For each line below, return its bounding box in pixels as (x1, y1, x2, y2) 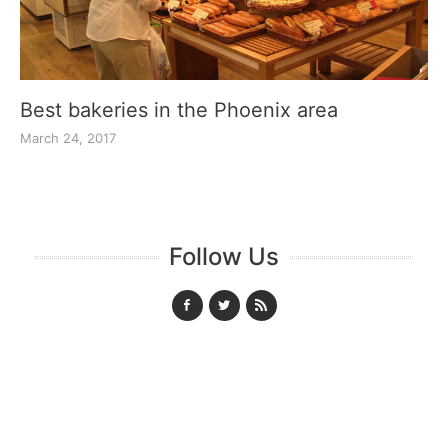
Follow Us (169, 242, 279, 271)
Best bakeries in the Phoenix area (20, 98, 338, 122)
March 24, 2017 (20, 130, 116, 146)
